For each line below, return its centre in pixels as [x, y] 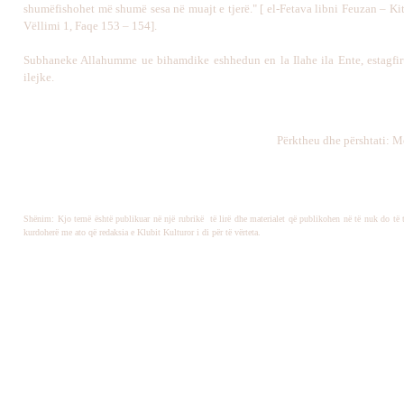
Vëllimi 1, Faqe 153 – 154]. [90, 26]
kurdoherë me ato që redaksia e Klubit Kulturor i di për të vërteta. [142, 232]
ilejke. [39, 77]
